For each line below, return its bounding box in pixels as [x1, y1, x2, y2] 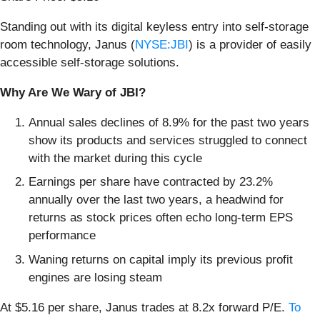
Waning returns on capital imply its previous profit [29, 252, 293, 266]
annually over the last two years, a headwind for [29, 193, 284, 207]
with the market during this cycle [29, 151, 202, 165]
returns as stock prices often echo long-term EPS [29, 211, 293, 225]
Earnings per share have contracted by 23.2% [29, 175, 273, 189]
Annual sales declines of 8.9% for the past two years [29, 115, 309, 129]
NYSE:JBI [135, 37, 189, 51]
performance [29, 229, 96, 243]
